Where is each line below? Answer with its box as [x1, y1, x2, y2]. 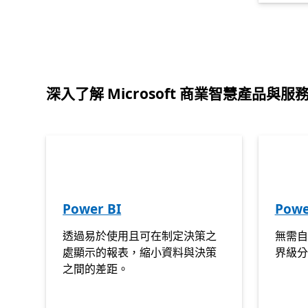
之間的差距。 [63, 261, 129, 276]
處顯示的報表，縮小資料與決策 [63, 245, 217, 260]
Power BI [63, 200, 122, 218]
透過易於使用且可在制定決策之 [63, 228, 217, 243]
